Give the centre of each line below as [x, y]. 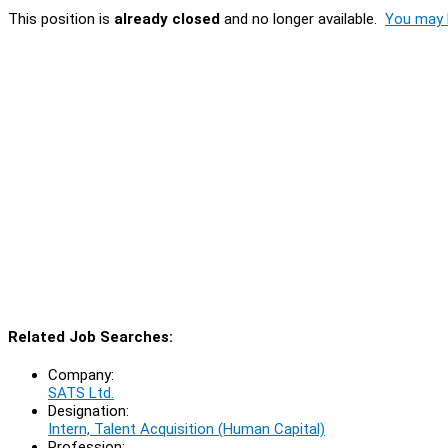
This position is [61, 18]
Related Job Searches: [90, 336]
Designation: [88, 410]
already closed [167, 18]
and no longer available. [302, 18]
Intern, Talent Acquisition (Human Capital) [186, 428]
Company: [81, 374]
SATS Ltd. [81, 392]
